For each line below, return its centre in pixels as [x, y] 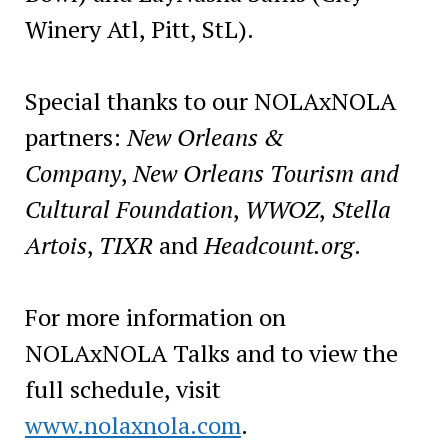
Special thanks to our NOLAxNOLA [210, 100]
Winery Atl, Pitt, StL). [139, 28]
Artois [55, 244]
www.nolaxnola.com [132, 424]
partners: [75, 136]
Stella [358, 208]
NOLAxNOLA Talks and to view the [211, 352]
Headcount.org [278, 244]
